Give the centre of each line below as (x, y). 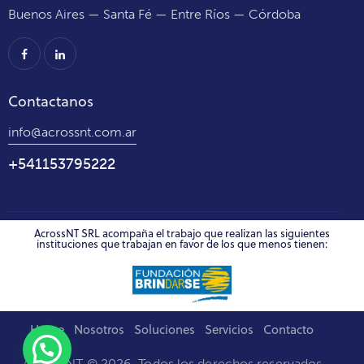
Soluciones (164, 330)
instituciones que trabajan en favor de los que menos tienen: (182, 244)
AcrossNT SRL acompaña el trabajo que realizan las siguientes (182, 234)
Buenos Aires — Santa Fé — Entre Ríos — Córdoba (154, 15)
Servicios (229, 330)
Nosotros (99, 330)
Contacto (288, 330)
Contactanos (51, 102)
